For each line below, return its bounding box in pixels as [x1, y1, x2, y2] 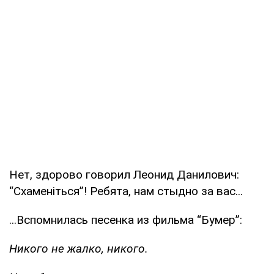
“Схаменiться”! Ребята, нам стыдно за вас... [9, 183, 243, 198]
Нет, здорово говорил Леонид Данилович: [9, 167, 239, 182]
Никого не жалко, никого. [9, 241, 148, 256]
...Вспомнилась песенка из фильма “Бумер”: [9, 212, 242, 227]
